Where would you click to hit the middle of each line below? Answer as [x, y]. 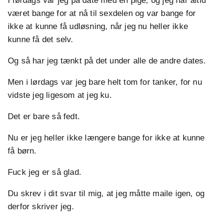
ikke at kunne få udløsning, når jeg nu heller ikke [98, 27]
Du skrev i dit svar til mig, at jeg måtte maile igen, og [106, 194]
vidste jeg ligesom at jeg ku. [60, 95]
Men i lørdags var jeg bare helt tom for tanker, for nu [105, 82]
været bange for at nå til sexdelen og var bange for [102, 14]
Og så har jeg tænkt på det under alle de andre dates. [107, 61]
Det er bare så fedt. [44, 117]
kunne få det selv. [41, 40]
